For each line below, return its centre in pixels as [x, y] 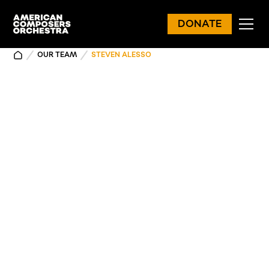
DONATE [199, 24]
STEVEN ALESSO [122, 55]
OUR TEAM [57, 55]
